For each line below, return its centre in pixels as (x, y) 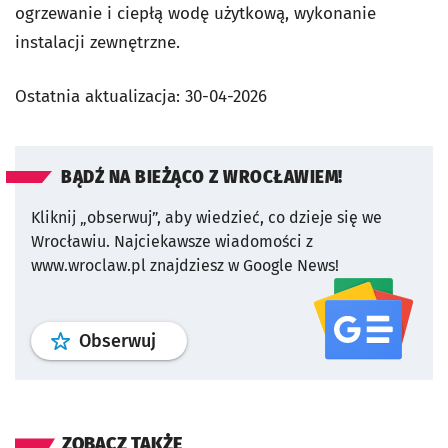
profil (177, 339)
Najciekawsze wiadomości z (213, 241)
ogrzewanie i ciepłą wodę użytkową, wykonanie (195, 13)
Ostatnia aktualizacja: (100, 96)
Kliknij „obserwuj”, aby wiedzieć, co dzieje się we (206, 217)
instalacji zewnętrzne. (97, 42)
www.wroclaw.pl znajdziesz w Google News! (185, 265)
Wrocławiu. (70, 241)
